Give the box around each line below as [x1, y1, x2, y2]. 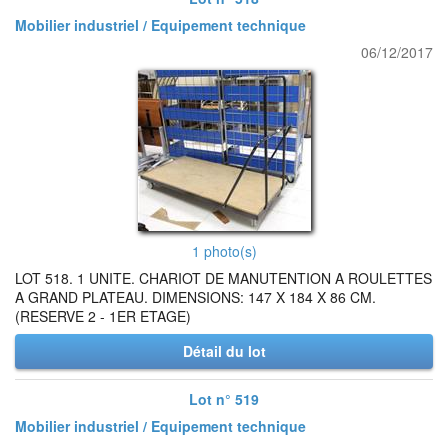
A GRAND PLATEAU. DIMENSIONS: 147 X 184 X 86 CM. [15, 287, 376, 307]
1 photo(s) [191, 241, 257, 261]
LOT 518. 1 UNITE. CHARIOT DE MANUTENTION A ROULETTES [15, 268, 432, 288]
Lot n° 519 [189, 389, 259, 409]
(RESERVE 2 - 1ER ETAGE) [15, 306, 191, 326]
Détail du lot [182, 341, 266, 361]
